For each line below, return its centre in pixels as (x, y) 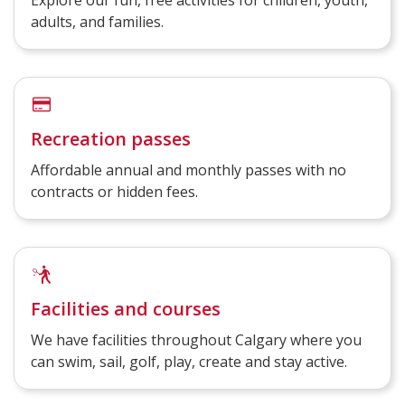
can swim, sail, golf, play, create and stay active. (189, 362)
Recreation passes (111, 139)
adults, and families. (97, 22)
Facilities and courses (126, 309)
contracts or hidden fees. (114, 192)
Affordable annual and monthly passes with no (188, 170)
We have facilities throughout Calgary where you (196, 340)
